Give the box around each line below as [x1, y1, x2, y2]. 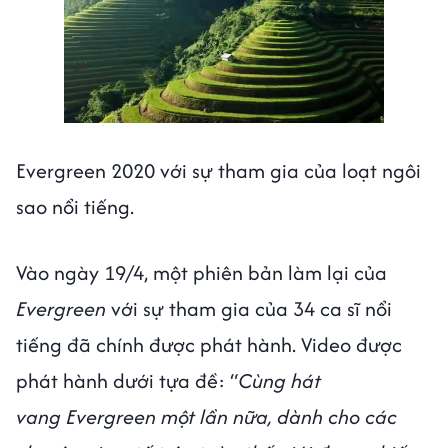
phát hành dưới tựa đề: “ [16, 365, 238, 395]
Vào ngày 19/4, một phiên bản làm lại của [16, 257, 387, 287]
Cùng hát [238, 365, 321, 395]
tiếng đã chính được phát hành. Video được [16, 329, 402, 359]
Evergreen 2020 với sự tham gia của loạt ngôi [16, 155, 421, 185]
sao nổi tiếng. [16, 191, 134, 221]
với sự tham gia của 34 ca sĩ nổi [106, 293, 392, 323]
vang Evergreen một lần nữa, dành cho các [16, 401, 397, 431]
